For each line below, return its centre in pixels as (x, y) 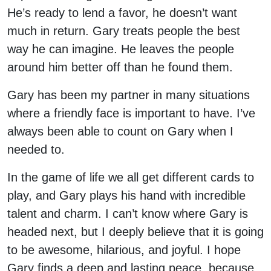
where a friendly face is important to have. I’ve (131, 113)
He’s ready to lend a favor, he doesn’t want (122, 13)
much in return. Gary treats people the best (124, 31)
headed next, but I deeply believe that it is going (135, 232)
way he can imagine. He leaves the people (121, 49)
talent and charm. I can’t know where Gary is (128, 214)
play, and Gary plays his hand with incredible (126, 195)
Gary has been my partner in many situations (129, 95)
